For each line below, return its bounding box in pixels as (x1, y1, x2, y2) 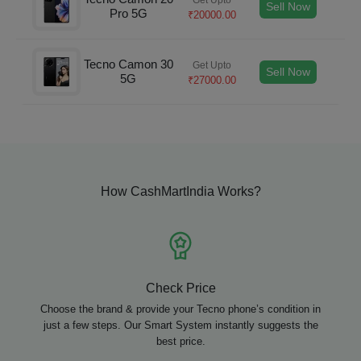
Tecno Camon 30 (83, 57, 173, 71)
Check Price (145, 281, 216, 295)
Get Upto (193, 59, 232, 71)
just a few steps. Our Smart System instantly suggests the (43, 319, 318, 331)
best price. (156, 335, 205, 347)
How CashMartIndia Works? (100, 185, 261, 198)
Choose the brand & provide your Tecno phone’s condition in (40, 303, 321, 315)
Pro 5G (109, 6, 147, 20)
